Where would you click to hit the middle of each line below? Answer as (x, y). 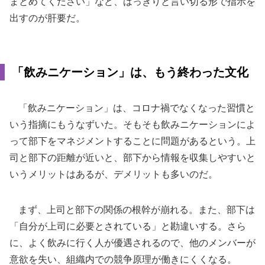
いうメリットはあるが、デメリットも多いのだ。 (114, 174)
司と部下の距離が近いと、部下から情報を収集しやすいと (132, 157)
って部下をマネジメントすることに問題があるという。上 (132, 141)
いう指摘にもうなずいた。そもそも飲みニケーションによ (132, 124)
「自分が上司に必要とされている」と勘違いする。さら (128, 226)
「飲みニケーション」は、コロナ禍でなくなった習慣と (132, 108)
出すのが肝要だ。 (47, 18)
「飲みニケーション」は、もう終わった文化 (130, 72)
